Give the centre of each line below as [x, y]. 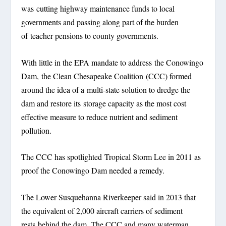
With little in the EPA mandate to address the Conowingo [112, 62]
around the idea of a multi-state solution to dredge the [106, 89]
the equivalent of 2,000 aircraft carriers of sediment [102, 210]
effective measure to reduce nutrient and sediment [100, 117]
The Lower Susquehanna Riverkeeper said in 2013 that [109, 197]
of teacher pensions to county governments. [90, 36]
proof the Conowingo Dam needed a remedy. [93, 171]
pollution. [37, 130]
